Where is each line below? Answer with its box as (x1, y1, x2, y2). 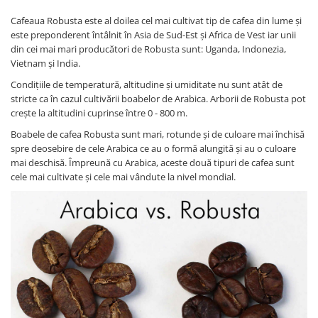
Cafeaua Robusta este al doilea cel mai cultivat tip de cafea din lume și (11, 13, 302, 27)
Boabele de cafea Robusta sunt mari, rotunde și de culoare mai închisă (11, 127, 305, 141)
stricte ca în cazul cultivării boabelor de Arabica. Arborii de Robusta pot (11, 92, 306, 105)
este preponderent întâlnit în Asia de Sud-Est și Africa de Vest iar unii (11, 28, 296, 41)
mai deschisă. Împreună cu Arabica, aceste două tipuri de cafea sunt (11, 155, 295, 169)
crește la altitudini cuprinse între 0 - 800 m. (11, 106, 187, 119)
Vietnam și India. (11, 56, 80, 70)
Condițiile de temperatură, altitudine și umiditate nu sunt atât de (11, 77, 283, 91)
